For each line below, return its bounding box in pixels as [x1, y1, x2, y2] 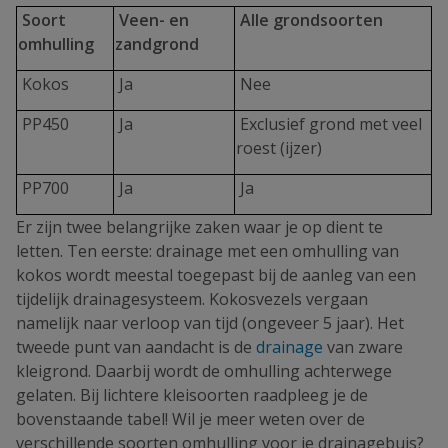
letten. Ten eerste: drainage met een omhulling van [16, 239, 399, 262]
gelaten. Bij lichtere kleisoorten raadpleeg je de [16, 383, 368, 406]
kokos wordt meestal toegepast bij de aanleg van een [16, 263, 416, 286]
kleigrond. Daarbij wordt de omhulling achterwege [16, 359, 392, 382]
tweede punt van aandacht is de [16, 335, 256, 358]
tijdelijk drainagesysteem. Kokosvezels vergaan [16, 287, 368, 310]
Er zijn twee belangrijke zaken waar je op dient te [16, 215, 383, 238]
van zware [323, 335, 403, 358]
